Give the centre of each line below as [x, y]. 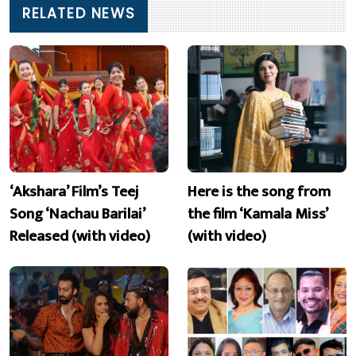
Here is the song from [259, 191]
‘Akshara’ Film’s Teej [74, 191]
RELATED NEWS [79, 14]
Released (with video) [80, 236]
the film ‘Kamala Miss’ [257, 213]
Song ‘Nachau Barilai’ [77, 213]
